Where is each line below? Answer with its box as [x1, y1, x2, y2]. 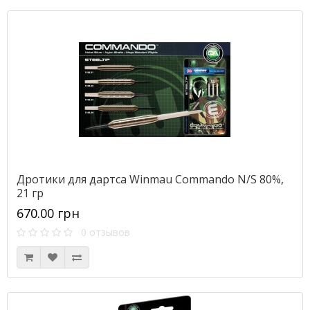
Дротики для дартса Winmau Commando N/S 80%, [17, 172, 284, 187]
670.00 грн [17, 205, 80, 221]
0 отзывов [73, 226, 130, 239]
